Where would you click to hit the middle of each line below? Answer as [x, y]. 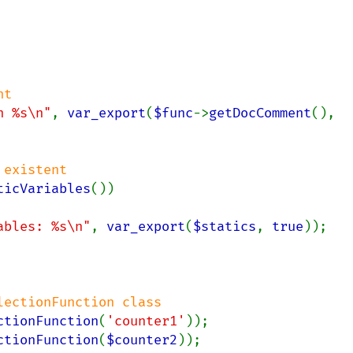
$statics [225, 227]
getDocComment [260, 113]
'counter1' [146, 321]
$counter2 [142, 340]
